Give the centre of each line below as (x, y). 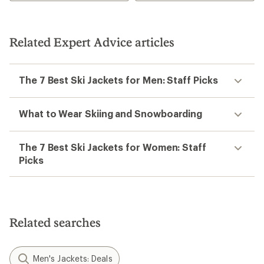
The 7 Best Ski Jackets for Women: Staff (113, 147)
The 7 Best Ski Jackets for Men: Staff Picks (118, 80)
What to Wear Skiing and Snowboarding (111, 114)
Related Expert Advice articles (92, 42)
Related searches (55, 222)
